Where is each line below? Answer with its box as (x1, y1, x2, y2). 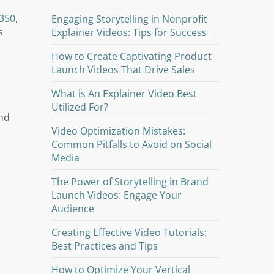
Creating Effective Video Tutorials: (51, 226, 207, 239)
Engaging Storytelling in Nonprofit (51, 12, 208, 26)
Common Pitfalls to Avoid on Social (51, 138, 212, 151)
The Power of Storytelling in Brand (51, 175, 209, 188)
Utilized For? (51, 100, 109, 114)
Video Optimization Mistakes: (51, 124, 186, 138)
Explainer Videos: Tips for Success (51, 26, 207, 39)
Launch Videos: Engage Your (51, 188, 182, 202)
